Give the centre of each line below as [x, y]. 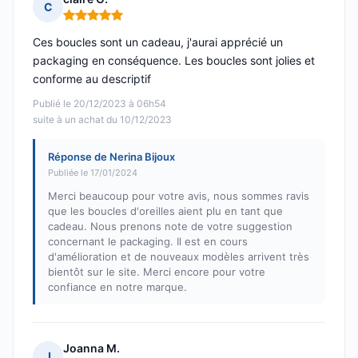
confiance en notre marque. [117, 287]
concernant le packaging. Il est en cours [148, 242]
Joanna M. [91, 348]
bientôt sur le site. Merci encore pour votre [157, 272]
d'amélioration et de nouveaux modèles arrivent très [179, 257]
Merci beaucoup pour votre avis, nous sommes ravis [179, 196]
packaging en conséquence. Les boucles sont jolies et [174, 61]
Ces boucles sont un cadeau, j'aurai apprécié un [158, 42]
